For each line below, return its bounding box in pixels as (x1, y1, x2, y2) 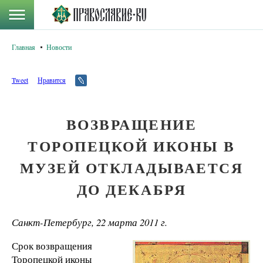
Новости (46, 42, 72, 52)
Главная (12, 42, 35, 52)
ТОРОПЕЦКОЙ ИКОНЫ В (28, 135, 235, 157)
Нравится (38, 75, 66, 85)
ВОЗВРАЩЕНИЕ (66, 113, 197, 135)
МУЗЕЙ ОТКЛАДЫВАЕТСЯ (19, 157, 244, 178)
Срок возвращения (12, 238, 92, 252)
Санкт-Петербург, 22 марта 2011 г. (12, 215, 167, 229)
